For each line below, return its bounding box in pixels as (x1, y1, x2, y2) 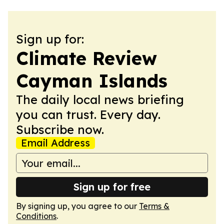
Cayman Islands (16, 69, 167, 92)
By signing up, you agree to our (16, 201, 139, 211)
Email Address (21, 136, 90, 149)
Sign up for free (73, 180, 150, 193)
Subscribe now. (16, 122, 104, 137)
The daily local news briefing (16, 92, 184, 107)
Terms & (139, 201, 169, 211)
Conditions (16, 211, 56, 221)
